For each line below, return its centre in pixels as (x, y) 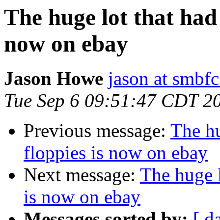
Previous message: (97, 131)
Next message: (82, 175)
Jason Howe (54, 79)
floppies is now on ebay (116, 153)
